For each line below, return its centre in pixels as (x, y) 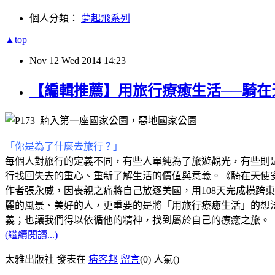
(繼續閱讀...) (31, 234)
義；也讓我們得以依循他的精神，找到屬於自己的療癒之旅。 (137, 220)
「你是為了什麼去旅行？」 (64, 146)
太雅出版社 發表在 (47, 259)
